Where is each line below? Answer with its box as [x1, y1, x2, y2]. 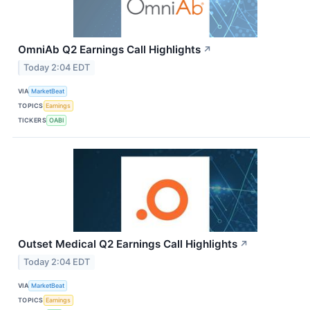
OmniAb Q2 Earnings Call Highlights [18, 43, 201, 57]
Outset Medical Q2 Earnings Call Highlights [18, 237, 237, 250]
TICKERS [18, 116, 47, 125]
